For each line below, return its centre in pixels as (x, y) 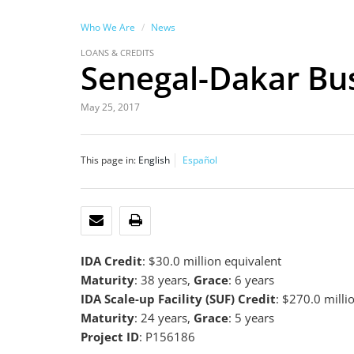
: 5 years (251, 318)
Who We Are (108, 27)
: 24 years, (164, 318)
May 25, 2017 (110, 107)
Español (200, 160)
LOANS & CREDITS (117, 53)
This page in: (108, 160)
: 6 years (251, 280)
